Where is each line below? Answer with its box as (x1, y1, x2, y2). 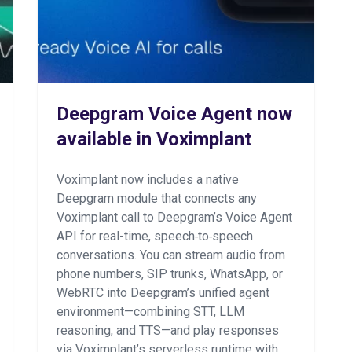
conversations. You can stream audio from (57, 247, 285, 262)
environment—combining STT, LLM (57, 304, 244, 319)
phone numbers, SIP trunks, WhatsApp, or (57, 266, 283, 281)
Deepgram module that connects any (57, 191, 257, 206)
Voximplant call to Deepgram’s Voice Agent (57, 210, 292, 225)
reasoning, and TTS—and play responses (57, 323, 279, 338)
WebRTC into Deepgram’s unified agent (57, 285, 269, 300)
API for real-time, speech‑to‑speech (57, 229, 253, 244)
